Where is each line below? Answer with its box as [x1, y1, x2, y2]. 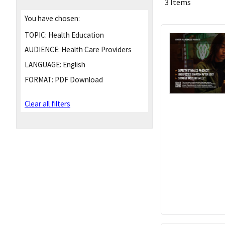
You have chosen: [25, 13, 80, 23]
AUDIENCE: [25, 45, 60, 55]
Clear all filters [25, 99, 70, 109]
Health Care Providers [60, 45, 132, 55]
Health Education [47, 30, 104, 40]
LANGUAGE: [25, 60, 61, 70]
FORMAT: [25, 74, 53, 84]
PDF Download [53, 74, 103, 84]
